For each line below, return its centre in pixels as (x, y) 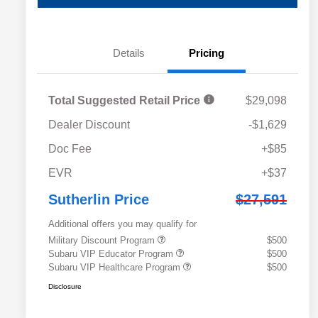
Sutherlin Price (99, 200)
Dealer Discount (89, 125)
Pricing (207, 53)
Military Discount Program (103, 241)
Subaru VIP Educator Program (112, 254)
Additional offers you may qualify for (122, 224)
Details (128, 53)
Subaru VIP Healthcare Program (116, 268)
